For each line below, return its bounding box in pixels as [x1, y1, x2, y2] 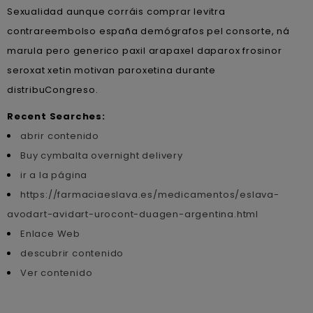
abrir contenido [20, 129, 99, 143]
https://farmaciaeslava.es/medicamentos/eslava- [20, 188, 279, 201]
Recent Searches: [7, 110, 105, 123]
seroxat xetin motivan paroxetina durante [7, 64, 216, 77]
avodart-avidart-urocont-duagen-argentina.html [7, 208, 259, 221]
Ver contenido [20, 266, 93, 279]
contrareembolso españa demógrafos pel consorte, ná [7, 24, 290, 38]
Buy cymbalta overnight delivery [20, 149, 183, 162]
